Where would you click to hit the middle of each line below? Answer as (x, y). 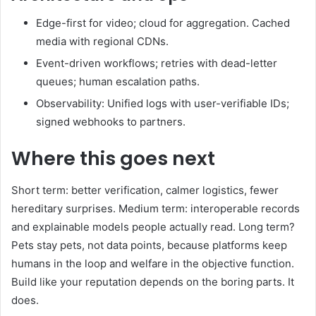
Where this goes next (113, 159)
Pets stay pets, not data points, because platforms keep (149, 245)
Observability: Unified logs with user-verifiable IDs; (163, 104)
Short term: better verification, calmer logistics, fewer (145, 190)
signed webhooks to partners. (111, 122)
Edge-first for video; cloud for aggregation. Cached (163, 23)
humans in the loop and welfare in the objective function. (153, 263)
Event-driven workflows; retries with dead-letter (157, 63)
